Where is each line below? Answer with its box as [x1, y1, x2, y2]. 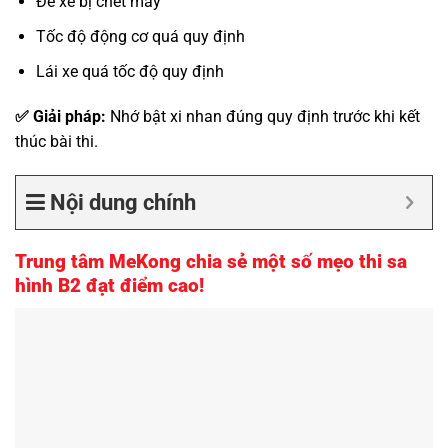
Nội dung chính [50, 190, 196, 216]
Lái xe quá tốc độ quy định [35, 61, 224, 81]
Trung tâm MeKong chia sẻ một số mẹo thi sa [15, 250, 407, 274]
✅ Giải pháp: [15, 107, 106, 127]
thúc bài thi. [15, 132, 98, 152]
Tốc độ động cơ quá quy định [35, 26, 245, 46]
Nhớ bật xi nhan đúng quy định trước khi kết [106, 107, 420, 127]
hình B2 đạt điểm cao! [15, 274, 204, 298]
